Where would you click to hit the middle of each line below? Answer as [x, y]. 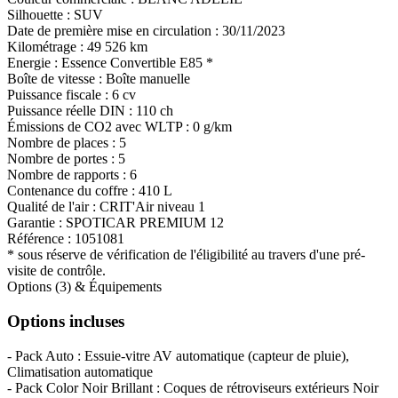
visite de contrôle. [56, 271]
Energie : [34, 63]
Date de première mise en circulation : [115, 31]
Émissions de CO [56, 127]
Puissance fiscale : [60, 95]
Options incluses [66, 321]
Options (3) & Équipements [84, 287]
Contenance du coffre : [73, 191]
